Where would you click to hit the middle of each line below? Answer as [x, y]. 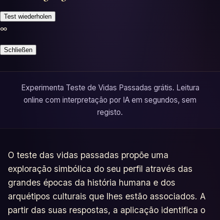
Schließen [18, 50]
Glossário [29, 32]
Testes [25, 6]
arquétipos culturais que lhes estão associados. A [107, 196]
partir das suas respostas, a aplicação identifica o [107, 210]
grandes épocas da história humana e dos [92, 182]
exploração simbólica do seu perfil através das [100, 168]
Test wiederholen [28, 16]
